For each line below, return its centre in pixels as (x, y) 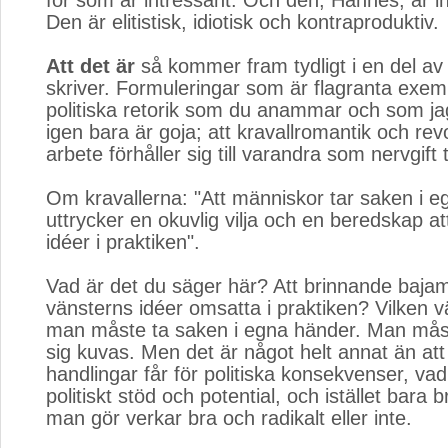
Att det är (90, 66)
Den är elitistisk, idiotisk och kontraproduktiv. (242, 22)
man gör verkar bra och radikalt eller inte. (229, 418)
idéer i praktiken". (123, 242)
